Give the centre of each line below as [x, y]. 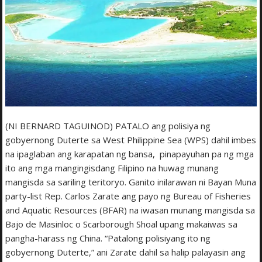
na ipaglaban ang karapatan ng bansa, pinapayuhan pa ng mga [130, 154]
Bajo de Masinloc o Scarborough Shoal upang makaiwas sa [122, 224]
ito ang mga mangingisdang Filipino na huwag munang [112, 168]
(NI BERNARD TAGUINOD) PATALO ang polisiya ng [108, 125]
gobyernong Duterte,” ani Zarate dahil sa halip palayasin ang [126, 252]
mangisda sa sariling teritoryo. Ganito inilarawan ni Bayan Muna [131, 182]
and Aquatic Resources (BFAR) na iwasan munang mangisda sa [130, 210]
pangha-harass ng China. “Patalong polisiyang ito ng [108, 238]
